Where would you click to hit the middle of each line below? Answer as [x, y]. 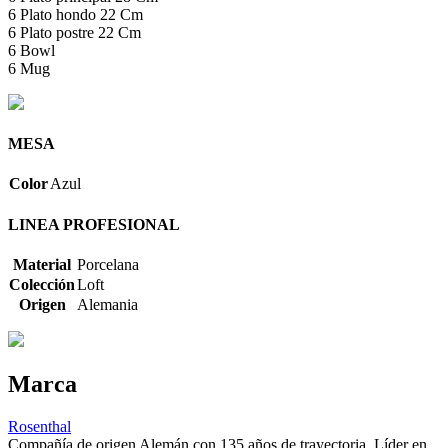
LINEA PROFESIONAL [94, 224]
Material [42, 264]
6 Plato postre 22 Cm [74, 32]
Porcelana [108, 264]
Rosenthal [39, 426]
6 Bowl [31, 50]
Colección [42, 284]
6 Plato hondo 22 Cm [75, 14]
